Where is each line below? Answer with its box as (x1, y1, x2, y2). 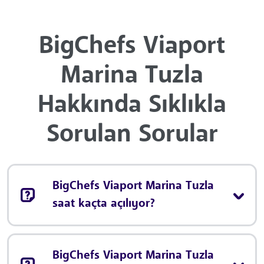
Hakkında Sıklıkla (38, 93, 226, 118)
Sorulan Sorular (46, 123, 218, 148)
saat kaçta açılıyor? (52, 198, 155, 210)
